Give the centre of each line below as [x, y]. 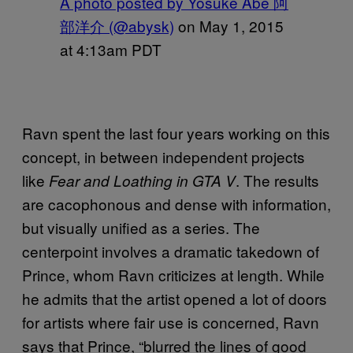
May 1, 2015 [242, 25]
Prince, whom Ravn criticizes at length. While [173, 274]
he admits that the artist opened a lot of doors [175, 298]
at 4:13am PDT [111, 49]
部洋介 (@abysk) [117, 25]
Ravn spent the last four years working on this [176, 132]
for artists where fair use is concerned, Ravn [171, 321]
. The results [277, 180]
